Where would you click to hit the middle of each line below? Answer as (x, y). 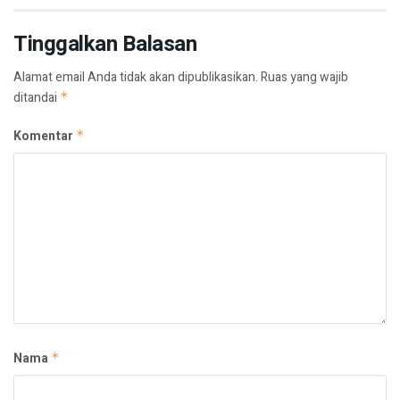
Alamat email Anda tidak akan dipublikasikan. (136, 77)
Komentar (45, 136)
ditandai (37, 97)
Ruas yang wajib (304, 77)
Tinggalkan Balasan (105, 44)
